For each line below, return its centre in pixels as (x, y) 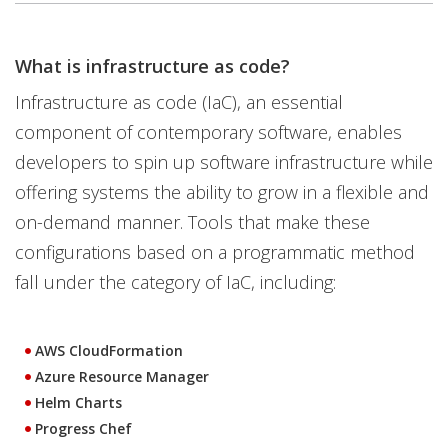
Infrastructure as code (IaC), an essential (179, 102)
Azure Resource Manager (122, 376)
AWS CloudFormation (109, 350)
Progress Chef (83, 428)
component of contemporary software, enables (208, 132)
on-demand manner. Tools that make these (192, 222)
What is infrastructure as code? (152, 66)
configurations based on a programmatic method (215, 252)
